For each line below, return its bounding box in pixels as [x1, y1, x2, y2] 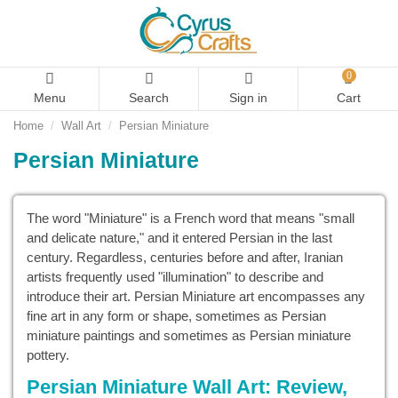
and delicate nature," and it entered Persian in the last [27, 230, 332, 246]
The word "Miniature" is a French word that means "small [27, 211, 354, 227]
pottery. [27, 347, 69, 363]
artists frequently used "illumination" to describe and [27, 269, 323, 285]
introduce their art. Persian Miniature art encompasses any [27, 289, 365, 305]
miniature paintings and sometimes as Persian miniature [27, 328, 351, 344]
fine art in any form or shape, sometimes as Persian [27, 308, 326, 324]
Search [129, 91, 169, 105]
